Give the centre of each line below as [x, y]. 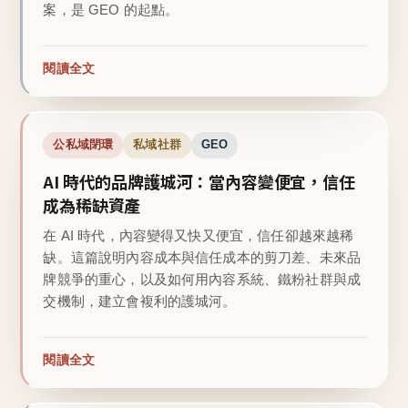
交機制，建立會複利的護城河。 [140, 301]
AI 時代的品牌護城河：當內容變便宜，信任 [199, 182]
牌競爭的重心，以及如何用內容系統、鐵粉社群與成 [202, 280]
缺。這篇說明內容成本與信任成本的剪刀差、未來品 [202, 258]
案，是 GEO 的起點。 [111, 10]
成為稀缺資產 [92, 205]
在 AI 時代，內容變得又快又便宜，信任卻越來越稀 [199, 236]
